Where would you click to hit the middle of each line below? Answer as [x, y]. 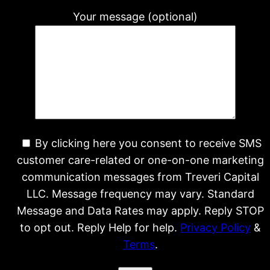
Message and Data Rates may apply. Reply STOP [140, 210]
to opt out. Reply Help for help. [100, 227]
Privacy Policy [215, 227]
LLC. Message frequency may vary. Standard [140, 193]
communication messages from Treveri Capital [140, 177]
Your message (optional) [135, 16]
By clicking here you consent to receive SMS [148, 143]
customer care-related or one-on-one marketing [140, 160]
